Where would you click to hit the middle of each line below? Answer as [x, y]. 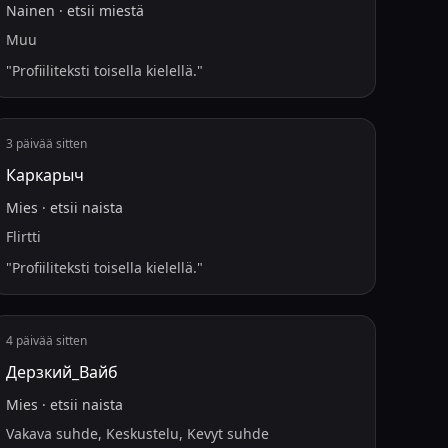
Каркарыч [45, 175]
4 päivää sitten [47, 340]
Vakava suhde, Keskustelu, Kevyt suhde [138, 433]
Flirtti [24, 236]
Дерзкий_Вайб [62, 372]
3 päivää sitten [47, 143]
